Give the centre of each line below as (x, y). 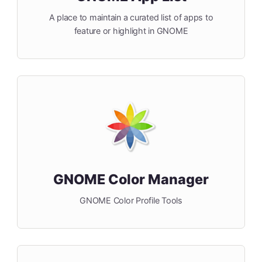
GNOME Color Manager (131, 180)
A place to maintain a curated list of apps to (131, 18)
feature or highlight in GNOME (131, 31)
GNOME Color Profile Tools (131, 201)
